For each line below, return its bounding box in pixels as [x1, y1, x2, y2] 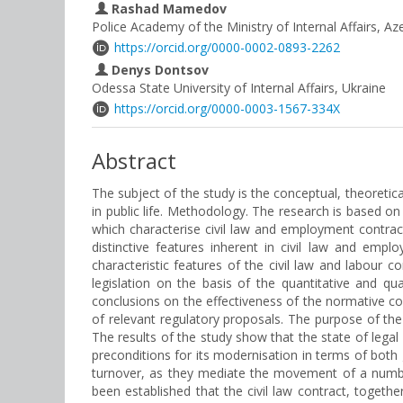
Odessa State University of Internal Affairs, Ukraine [92, 79, 386, 96]
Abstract [92, 146, 176, 175]
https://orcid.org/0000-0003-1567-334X [114, 100, 340, 117]
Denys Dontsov [108, 61, 209, 78]
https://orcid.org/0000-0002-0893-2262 [114, 39, 340, 56]
